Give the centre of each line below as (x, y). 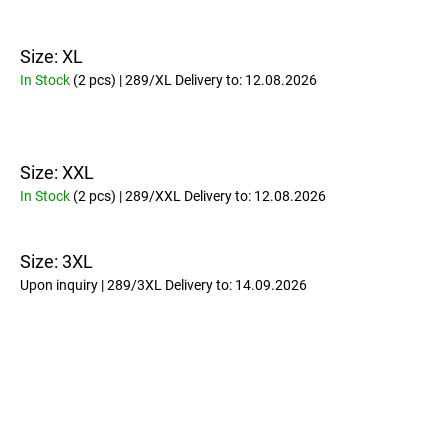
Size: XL (51, 56)
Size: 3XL (56, 261)
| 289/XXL (150, 196)
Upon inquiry (60, 284)
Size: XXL (57, 172)
